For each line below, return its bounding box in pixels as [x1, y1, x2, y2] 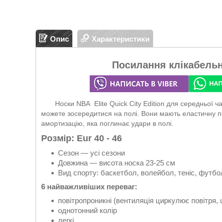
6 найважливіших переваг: [41, 182, 137, 191]
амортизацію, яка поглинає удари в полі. [41, 119, 173, 127]
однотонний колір [58, 206, 121, 215]
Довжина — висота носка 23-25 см [58, 159, 177, 167]
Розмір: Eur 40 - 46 [41, 133, 122, 143]
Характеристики [92, 34, 150, 43]
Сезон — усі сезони [58, 149, 125, 157]
